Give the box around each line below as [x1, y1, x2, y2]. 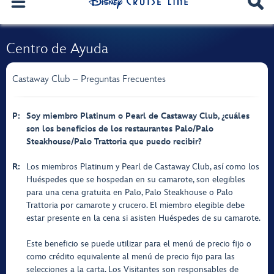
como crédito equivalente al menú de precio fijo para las [26, 251, 235, 262]
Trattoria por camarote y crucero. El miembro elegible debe [26, 200, 245, 210]
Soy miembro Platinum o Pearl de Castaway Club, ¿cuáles [26, 111, 250, 121]
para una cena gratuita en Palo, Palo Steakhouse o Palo [26, 187, 233, 198]
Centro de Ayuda [6, 40, 108, 57]
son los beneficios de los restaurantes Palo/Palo [26, 124, 213, 134]
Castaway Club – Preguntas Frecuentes [12, 73, 166, 85]
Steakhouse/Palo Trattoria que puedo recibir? [26, 136, 202, 147]
